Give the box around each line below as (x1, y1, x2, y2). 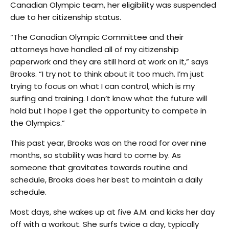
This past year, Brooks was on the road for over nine (10, 138, 207, 148)
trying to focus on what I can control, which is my (10, 81, 195, 91)
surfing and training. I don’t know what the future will (10, 93, 207, 104)
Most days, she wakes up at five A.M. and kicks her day (10, 207, 215, 217)
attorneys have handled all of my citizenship (10, 44, 179, 55)
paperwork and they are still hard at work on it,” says (10, 56, 209, 67)
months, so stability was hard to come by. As (10, 150, 181, 161)
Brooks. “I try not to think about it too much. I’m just (10, 68, 204, 79)
